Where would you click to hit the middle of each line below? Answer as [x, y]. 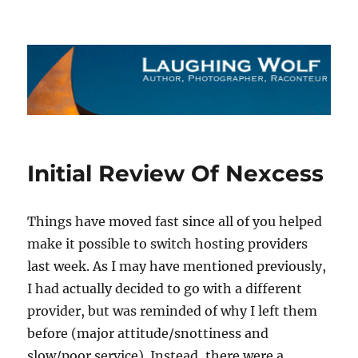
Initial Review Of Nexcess [176, 174]
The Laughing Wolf [120, 45]
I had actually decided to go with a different [165, 289]
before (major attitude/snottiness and [148, 334]
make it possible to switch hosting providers [168, 244]
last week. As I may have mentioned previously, [177, 267]
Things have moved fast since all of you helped [175, 222]
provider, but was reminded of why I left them [173, 311]
